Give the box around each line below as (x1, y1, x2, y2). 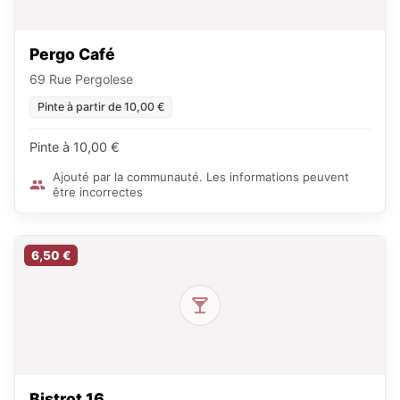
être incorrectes (53, 185, 143, 199)
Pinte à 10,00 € (29, 139, 120, 154)
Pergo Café (29, 45, 115, 63)
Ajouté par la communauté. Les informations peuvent (53, 170, 349, 184)
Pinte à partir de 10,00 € (37, 100, 164, 113)
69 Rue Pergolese (29, 71, 133, 87)
